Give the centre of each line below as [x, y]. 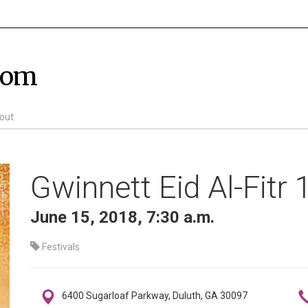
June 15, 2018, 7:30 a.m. [122, 217]
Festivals [60, 247]
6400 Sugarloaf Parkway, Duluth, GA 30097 [155, 296]
